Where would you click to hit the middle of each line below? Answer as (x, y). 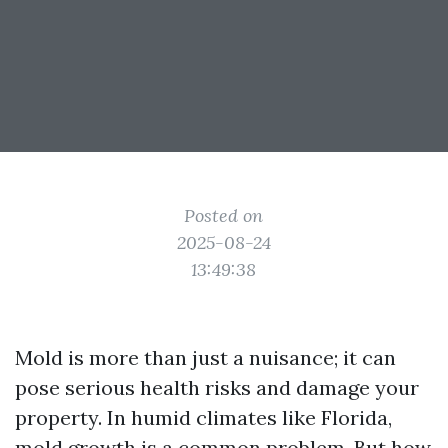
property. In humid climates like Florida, (203, 417)
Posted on (224, 215)
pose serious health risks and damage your (217, 387)
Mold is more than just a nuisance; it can (205, 357)
